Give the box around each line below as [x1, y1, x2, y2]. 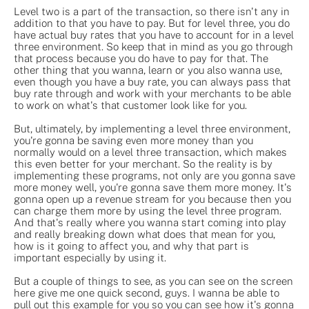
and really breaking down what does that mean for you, [14, 228, 275, 240]
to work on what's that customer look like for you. [14, 99, 247, 111]
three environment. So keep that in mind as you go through [14, 40, 293, 52]
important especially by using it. [14, 251, 166, 263]
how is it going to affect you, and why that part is [14, 239, 249, 252]
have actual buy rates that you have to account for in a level [14, 28, 294, 41]
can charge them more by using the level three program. [14, 204, 281, 217]
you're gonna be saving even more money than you [14, 134, 253, 146]
